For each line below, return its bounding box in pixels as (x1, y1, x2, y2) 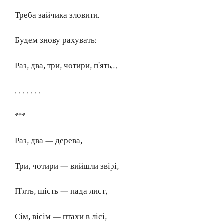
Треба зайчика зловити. (15, 9, 100, 21)
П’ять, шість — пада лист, (15, 186, 107, 197)
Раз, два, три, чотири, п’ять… (15, 60, 117, 71)
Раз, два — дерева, (15, 135, 82, 147)
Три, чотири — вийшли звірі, (15, 160, 119, 172)
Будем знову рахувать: (15, 35, 97, 46)
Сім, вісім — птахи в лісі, (15, 211, 107, 222)
